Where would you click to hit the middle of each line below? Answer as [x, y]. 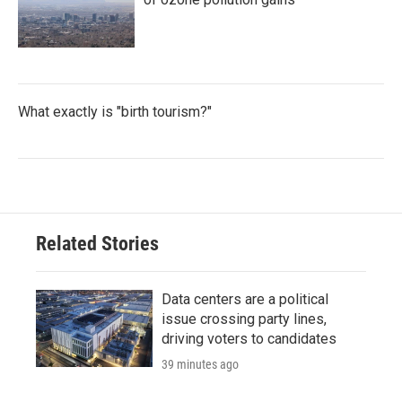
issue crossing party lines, [244, 319]
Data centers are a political [245, 300]
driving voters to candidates [249, 339]
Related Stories [97, 244]
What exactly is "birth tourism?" [115, 112]
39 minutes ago [200, 365]
